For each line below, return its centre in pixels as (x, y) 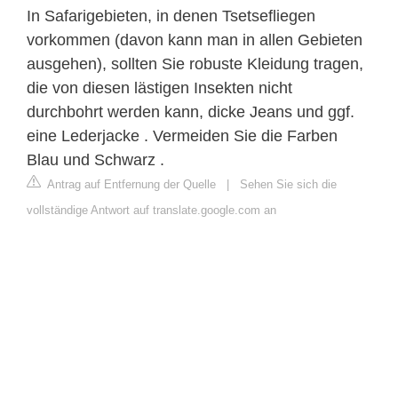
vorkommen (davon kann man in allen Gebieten (195, 40)
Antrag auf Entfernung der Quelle (130, 184)
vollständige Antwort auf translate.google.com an (151, 210)
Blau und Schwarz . (96, 159)
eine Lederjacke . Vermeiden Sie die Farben (182, 135)
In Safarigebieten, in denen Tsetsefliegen (171, 16)
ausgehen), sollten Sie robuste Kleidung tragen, (195, 64)
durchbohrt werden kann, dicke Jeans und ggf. (191, 111)
